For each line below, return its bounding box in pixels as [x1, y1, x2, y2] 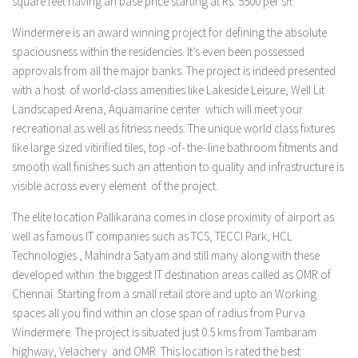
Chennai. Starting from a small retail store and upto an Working [12, 285, 316, 301]
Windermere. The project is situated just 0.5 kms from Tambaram [12, 324, 316, 340]
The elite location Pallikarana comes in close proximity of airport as [12, 209, 334, 225]
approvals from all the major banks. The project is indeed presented [12, 62, 336, 78]
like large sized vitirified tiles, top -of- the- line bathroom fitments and [12, 139, 338, 155]
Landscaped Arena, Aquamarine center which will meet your [12, 101, 303, 117]
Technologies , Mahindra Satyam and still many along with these [12, 247, 320, 263]
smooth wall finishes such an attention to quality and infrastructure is [12, 158, 344, 174]
